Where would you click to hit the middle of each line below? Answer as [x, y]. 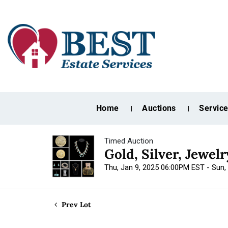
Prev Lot [75, 205]
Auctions [159, 108]
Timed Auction [129, 141]
